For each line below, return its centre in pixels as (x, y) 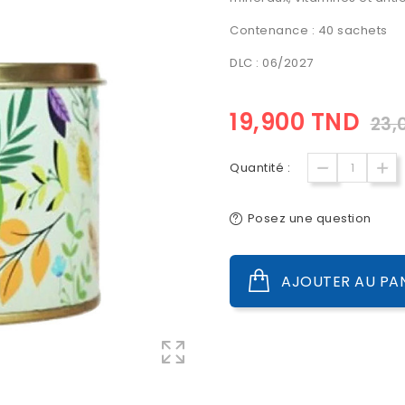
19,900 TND (295, 122)
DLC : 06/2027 (272, 63)
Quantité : (260, 168)
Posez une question (309, 218)
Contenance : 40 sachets (309, 30)
